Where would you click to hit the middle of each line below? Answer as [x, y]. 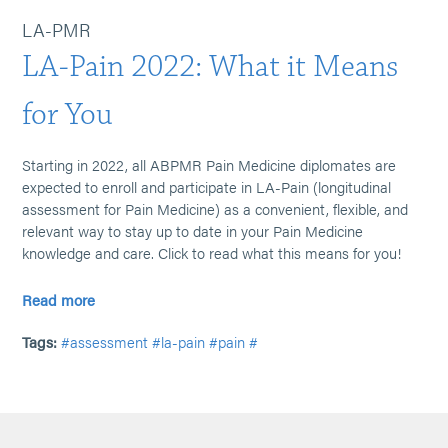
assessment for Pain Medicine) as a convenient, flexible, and [215, 208]
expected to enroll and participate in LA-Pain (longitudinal [207, 186]
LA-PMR [56, 29]
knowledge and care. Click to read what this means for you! [212, 252]
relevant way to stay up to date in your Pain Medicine [193, 230]
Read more [59, 299]
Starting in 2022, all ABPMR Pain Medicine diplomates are [209, 164]
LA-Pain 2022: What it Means [210, 66]
